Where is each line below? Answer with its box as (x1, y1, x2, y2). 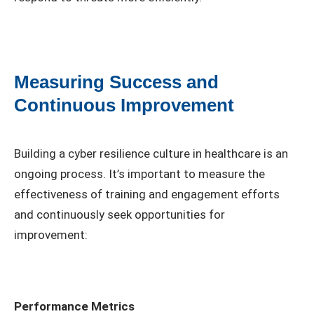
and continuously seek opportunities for (14, 207, 225, 221)
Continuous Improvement (14, 94, 234, 116)
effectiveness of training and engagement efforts (14, 186, 280, 201)
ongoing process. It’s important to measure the (14, 166, 265, 181)
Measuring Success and (14, 71, 219, 93)
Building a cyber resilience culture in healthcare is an (14, 146, 288, 161)
